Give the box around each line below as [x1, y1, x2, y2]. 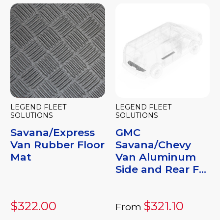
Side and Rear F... [115, 163, 206, 176]
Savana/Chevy [115, 138, 191, 151]
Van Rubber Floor [10, 138, 105, 151]
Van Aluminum [115, 151, 196, 164]
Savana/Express [10, 126, 95, 139]
